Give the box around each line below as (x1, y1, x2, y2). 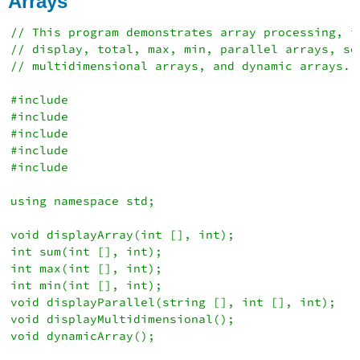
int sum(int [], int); (10, 243, 163, 259)
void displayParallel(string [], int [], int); (10, 294, 337, 309)
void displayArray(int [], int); (10, 227, 235, 242)
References (34, 13, 93, 27)
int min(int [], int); (10, 277, 163, 292)
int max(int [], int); (10, 260, 163, 276)
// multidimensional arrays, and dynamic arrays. (10, 58, 351, 73)
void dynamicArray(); (10, 328, 156, 343)
